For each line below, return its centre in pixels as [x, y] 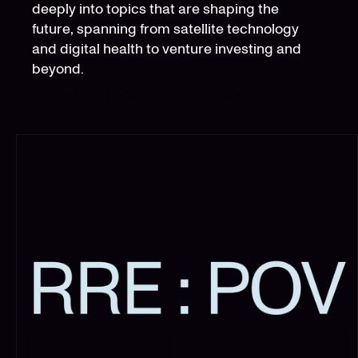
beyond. [58, 68]
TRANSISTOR [216, 96]
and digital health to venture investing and [167, 48]
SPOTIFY [130, 96]
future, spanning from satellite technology [165, 28]
